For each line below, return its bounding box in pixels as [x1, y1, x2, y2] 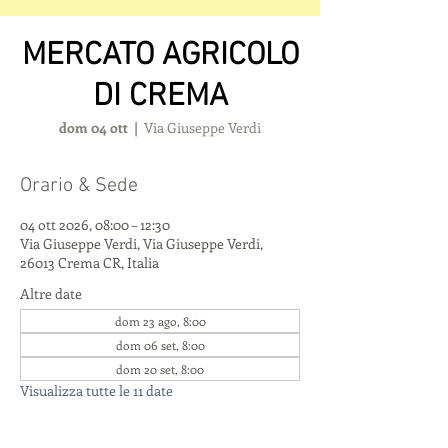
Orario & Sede [20, 174, 138, 198]
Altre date [20, 284, 82, 303]
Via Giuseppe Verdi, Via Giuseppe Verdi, [20, 234, 263, 253]
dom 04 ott [59, 118, 128, 137]
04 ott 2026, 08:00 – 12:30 [20, 215, 170, 234]
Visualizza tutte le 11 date [20, 381, 173, 400]
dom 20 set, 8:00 [116, 361, 204, 377]
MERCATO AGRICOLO [21, 37, 299, 75]
